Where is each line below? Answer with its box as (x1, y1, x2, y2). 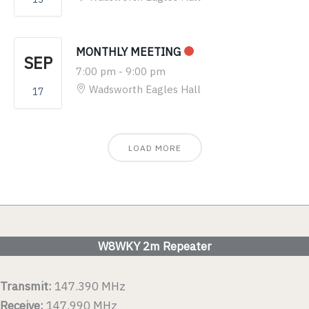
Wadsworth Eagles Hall (89, 82, 201, 96)
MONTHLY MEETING (76, 44, 181, 59)
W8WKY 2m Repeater (97, 239, 212, 255)
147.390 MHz (52, 279, 126, 295)
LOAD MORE (128, 142, 181, 153)
